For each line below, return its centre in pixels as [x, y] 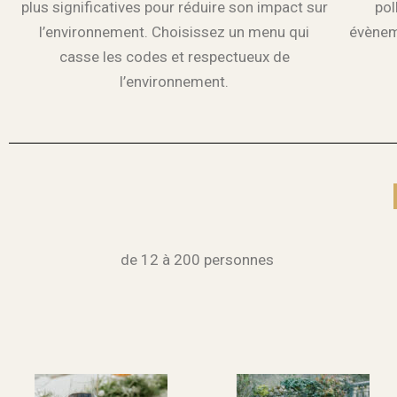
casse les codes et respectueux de [174, 57]
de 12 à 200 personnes [198, 259]
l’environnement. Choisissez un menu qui [175, 32]
